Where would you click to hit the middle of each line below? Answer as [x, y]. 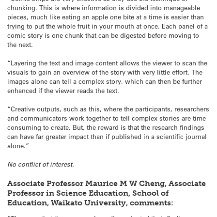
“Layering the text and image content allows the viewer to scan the [107, 63]
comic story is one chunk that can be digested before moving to [103, 35]
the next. [20, 44]
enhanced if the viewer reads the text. [63, 91]
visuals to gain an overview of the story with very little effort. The [105, 72]
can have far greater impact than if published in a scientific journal [107, 137]
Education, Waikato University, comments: [90, 202]
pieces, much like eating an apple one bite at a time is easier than [106, 16]
